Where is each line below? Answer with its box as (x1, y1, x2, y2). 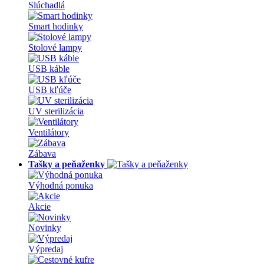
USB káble (28, 64, 70, 74)
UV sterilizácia (28, 106, 84, 116)
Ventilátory (28, 127, 69, 137)
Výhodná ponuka (28, 180, 93, 190)
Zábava (28, 148, 56, 159)
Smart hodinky (28, 21, 83, 31)
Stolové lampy (28, 42, 82, 52)
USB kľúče (28, 85, 71, 95)
